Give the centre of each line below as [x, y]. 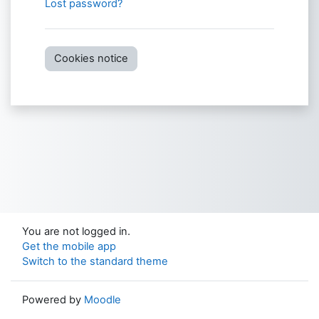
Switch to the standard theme [95, 261]
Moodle [103, 300]
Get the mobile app [69, 246]
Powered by [53, 300]
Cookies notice [91, 58]
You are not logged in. [76, 231]
